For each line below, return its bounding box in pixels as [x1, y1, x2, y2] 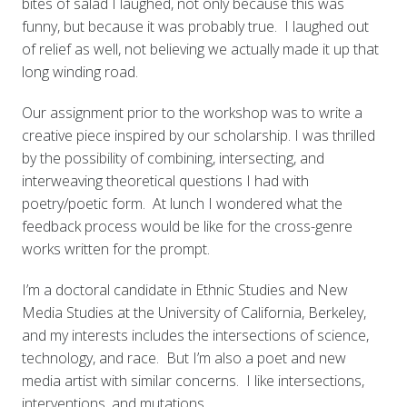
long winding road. [21, 62, 138, 83]
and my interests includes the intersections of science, [21, 325, 369, 346]
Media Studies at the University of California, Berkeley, [21, 303, 366, 323]
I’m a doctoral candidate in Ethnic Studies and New [21, 280, 348, 301]
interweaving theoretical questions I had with [21, 171, 309, 192]
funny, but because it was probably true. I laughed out [21, 16, 369, 37]
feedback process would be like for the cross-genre [21, 216, 352, 237]
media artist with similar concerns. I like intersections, [21, 371, 364, 392]
